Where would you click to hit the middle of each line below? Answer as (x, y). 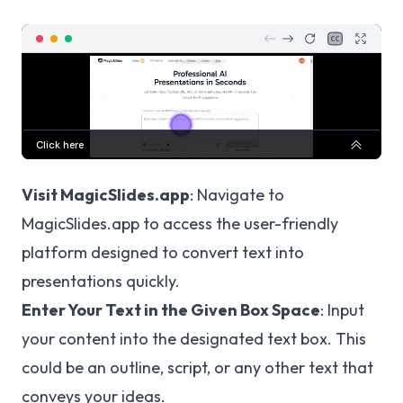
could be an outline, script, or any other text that (197, 367)
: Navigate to (237, 195)
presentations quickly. (101, 281)
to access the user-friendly (239, 224)
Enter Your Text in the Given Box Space (171, 310)
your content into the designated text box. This (194, 339)
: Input (342, 310)
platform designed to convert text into (163, 252)
